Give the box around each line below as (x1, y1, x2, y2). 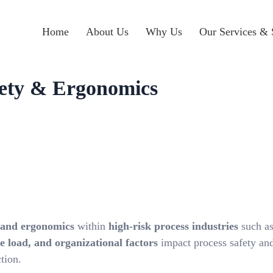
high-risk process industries (108, 220, 238, 232)
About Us (85, 26, 129, 38)
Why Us (145, 26, 182, 38)
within (74, 220, 108, 232)
